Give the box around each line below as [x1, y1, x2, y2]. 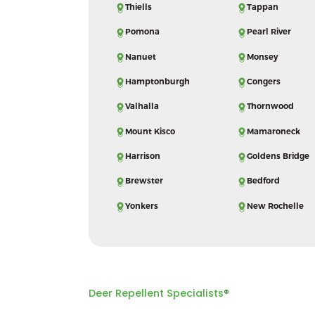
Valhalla [125, 101, 160, 112]
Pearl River [246, 27, 291, 37]
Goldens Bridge [246, 151, 309, 161]
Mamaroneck [246, 126, 300, 136]
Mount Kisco [125, 126, 176, 136]
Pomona [125, 27, 160, 37]
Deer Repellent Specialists [88, 285, 224, 300]
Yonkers [125, 200, 159, 211]
